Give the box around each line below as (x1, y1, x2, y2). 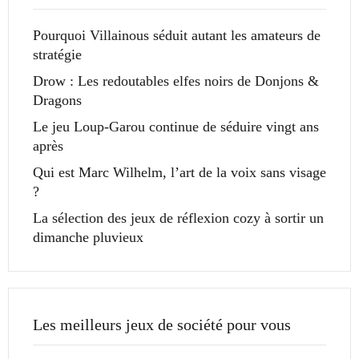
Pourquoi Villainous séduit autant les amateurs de (33, 27, 321, 44)
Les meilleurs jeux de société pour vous (33, 316, 291, 334)
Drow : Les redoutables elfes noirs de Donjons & (33, 73, 319, 90)
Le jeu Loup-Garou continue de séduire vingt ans (33, 119, 319, 135)
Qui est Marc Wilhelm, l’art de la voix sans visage (33, 164, 326, 181)
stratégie (33, 46, 82, 63)
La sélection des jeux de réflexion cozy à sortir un (33, 210, 324, 227)
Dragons (33, 92, 82, 109)
